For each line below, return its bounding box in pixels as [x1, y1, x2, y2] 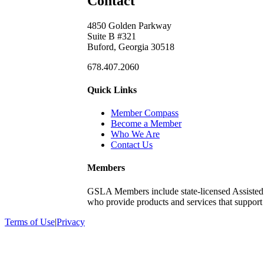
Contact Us [111, 140, 153, 150]
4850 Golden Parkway [87, 20, 171, 31]
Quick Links [87, 84, 137, 95]
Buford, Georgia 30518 [87, 41, 174, 52]
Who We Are [111, 129, 160, 140]
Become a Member [111, 118, 181, 129]
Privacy [57, 216, 85, 227]
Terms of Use [5, 216, 55, 227]
